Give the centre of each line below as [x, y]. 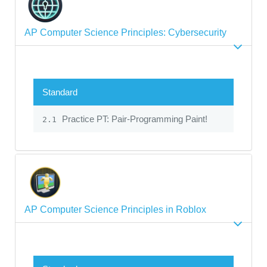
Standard [60, 92]
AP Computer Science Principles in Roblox [115, 209]
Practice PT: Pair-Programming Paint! [133, 119]
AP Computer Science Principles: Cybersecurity [125, 33]
